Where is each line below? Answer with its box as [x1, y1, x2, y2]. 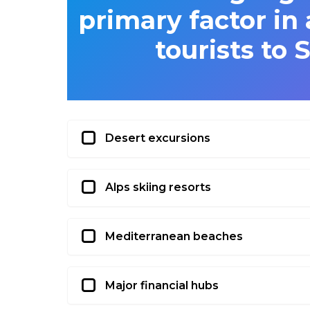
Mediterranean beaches [105, 229, 243, 243]
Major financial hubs [105, 278, 219, 292]
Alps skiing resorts [105, 181, 211, 194]
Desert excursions [105, 131, 210, 145]
